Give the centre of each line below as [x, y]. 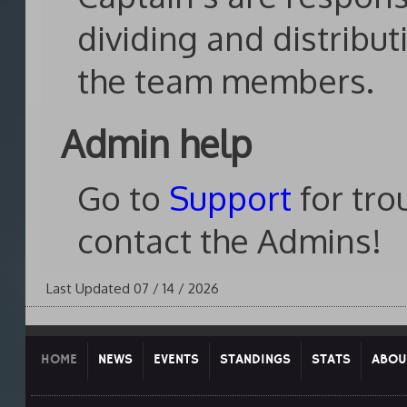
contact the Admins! [229, 240]
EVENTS [176, 361]
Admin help [156, 144]
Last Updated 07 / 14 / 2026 [132, 288]
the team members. [226, 80]
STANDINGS [255, 361]
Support [230, 198]
